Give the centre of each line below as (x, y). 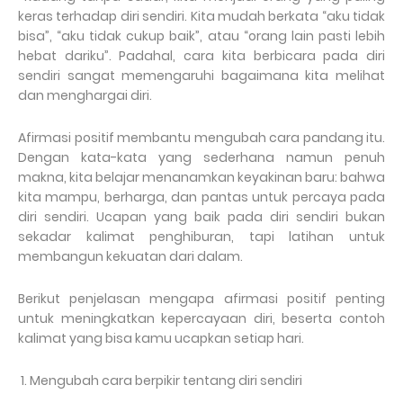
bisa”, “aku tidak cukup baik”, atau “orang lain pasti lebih (201, 36)
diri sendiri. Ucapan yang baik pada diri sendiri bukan (201, 217)
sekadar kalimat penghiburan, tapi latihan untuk (201, 237)
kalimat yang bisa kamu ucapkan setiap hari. (161, 339)
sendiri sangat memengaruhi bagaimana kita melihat (201, 76)
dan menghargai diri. (85, 96)
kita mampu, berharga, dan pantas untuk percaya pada (201, 197)
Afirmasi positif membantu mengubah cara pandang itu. (201, 138)
